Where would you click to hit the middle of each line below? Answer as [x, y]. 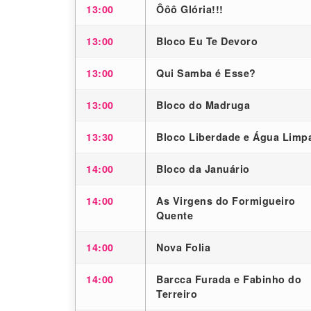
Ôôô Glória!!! [190, 9]
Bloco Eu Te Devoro [207, 41]
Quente [175, 216]
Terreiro [177, 294]
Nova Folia [183, 247]
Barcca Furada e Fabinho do [229, 279]
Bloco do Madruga [203, 105]
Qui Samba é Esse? [206, 73]
